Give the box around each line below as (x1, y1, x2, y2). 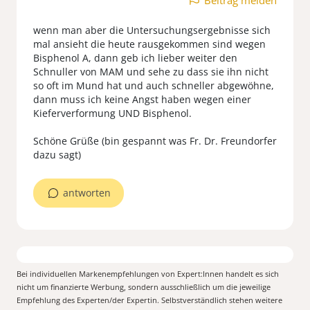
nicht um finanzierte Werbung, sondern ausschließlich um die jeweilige (17, 281, 271, 292)
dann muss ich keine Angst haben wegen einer (33, 92, 251, 106)
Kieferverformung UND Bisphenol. (33, 106, 192, 120)
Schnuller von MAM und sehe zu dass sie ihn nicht (33, 64, 268, 78)
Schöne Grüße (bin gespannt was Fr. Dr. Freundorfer (33, 134, 277, 147)
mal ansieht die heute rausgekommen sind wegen (33, 37, 266, 51)
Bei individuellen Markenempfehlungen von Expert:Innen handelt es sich (17, 268, 279, 279)
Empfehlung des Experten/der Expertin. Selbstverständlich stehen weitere (17, 294, 282, 305)
